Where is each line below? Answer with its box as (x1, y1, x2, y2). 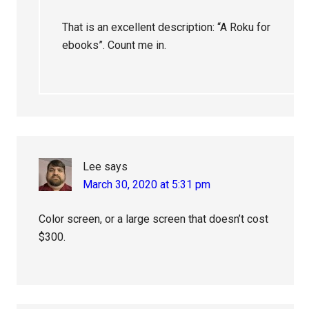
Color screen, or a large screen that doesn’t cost (39, 212, 269, 226)
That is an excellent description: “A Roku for (62, 21, 271, 34)
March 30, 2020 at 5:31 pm (83, 178, 211, 192)
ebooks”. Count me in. (62, 39, 167, 52)
